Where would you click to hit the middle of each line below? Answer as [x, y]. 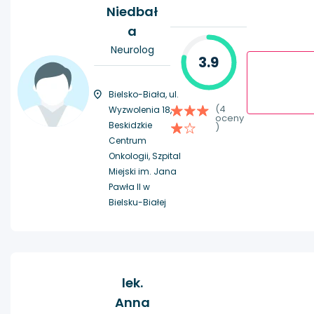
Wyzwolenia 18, [140, 110]
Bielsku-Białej [137, 203]
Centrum [128, 141]
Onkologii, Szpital [145, 156]
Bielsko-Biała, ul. [144, 95]
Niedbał [132, 12]
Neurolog [132, 50]
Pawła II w [129, 187]
